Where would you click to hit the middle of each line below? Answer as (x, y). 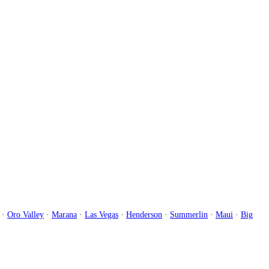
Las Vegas (101, 214)
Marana (64, 214)
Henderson (144, 214)
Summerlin (189, 214)
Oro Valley (26, 214)
